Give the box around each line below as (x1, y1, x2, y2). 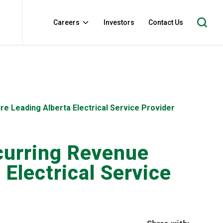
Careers (53, 18, 80, 26)
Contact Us (148, 18, 183, 26)
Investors (103, 18, 134, 26)
